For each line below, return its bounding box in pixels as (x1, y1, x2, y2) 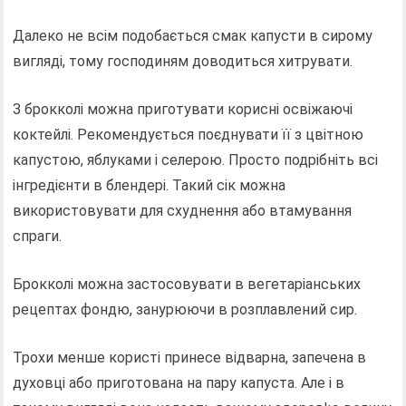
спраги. (13, 227, 63, 245)
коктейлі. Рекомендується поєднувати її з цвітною (13, 125, 364, 143)
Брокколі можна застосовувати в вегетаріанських (13, 275, 362, 293)
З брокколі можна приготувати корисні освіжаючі (13, 100, 353, 118)
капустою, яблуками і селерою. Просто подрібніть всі (13, 150, 379, 169)
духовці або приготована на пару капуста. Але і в (13, 373, 345, 391)
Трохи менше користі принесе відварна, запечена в (13, 348, 367, 366)
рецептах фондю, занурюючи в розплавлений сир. (13, 300, 358, 318)
